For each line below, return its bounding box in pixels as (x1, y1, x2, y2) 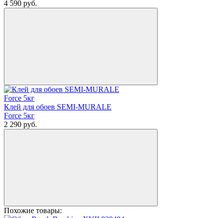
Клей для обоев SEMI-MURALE (4, 103, 111, 111)
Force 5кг (4, 111, 35, 120)
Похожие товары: (4, 206, 62, 215)
